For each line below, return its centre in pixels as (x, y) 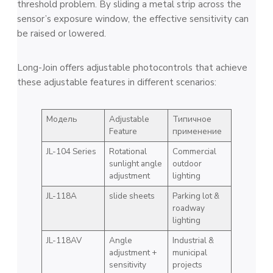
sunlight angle (135, 163)
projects (187, 264)
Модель (62, 119)
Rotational (128, 151)
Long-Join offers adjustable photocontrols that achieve (132, 67)
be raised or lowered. (62, 33)
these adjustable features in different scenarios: (117, 82)
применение (197, 131)
